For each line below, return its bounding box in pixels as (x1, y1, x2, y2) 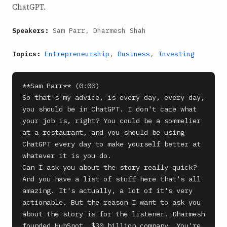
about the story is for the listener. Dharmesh (22, 209, 205, 218)
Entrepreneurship (45, 50, 109, 58)
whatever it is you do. (22, 151, 111, 160)
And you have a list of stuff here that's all (22, 174, 201, 183)
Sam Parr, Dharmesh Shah (49, 26, 146, 35)
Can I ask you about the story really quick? (22, 163, 197, 172)
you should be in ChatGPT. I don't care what (22, 104, 197, 113)
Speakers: (12, 26, 49, 35)
